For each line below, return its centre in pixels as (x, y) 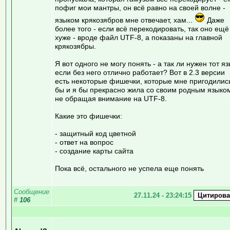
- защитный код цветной (95, 133)
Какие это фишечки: (89, 116)
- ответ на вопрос (84, 142)
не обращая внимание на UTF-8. (111, 98)
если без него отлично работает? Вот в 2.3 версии (140, 72)
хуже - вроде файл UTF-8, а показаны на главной (139, 37)
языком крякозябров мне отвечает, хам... (125, 20)
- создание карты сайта (94, 151)
